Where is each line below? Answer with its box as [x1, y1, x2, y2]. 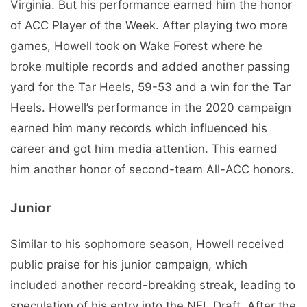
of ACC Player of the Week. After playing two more [10, 18, 288, 32]
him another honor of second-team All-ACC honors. [10, 162, 294, 176]
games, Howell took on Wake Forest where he [10, 38, 262, 53]
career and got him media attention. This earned [10, 141, 278, 156]
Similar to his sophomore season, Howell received [10, 237, 284, 251]
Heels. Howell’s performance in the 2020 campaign [10, 100, 291, 114]
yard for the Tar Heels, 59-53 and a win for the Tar [10, 79, 291, 94]
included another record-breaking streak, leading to [10, 278, 295, 293]
